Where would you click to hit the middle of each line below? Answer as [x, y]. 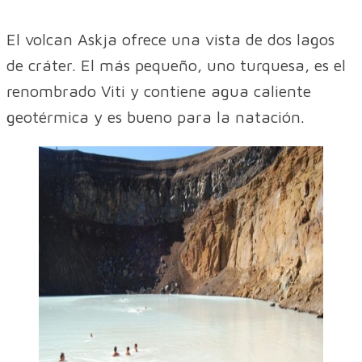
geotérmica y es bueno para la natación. [156, 116]
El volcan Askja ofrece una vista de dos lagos [170, 39]
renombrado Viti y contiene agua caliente [159, 90]
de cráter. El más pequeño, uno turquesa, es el [176, 65]
